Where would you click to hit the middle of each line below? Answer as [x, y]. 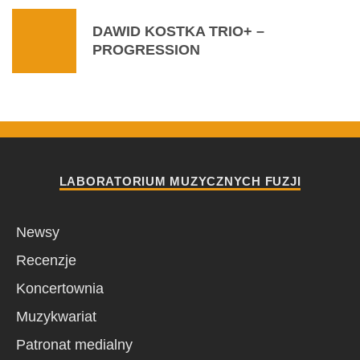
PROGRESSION [146, 49]
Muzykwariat [56, 316]
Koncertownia [60, 288]
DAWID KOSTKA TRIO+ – [178, 31]
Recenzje [46, 260]
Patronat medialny [74, 344]
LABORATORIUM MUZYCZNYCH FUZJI [180, 181]
